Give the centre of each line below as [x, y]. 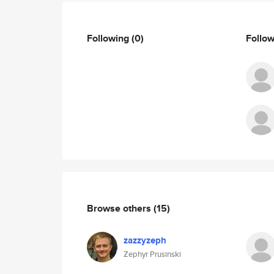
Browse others [120, 208]
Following [109, 38]
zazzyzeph [145, 240]
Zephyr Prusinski [152, 254]
